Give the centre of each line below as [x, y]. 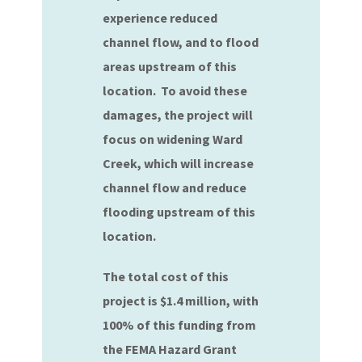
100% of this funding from [180, 325]
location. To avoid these [175, 90]
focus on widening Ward [173, 139]
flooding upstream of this [179, 212]
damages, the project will [178, 115]
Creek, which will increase [179, 163]
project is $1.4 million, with [181, 301]
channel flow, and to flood [181, 42]
